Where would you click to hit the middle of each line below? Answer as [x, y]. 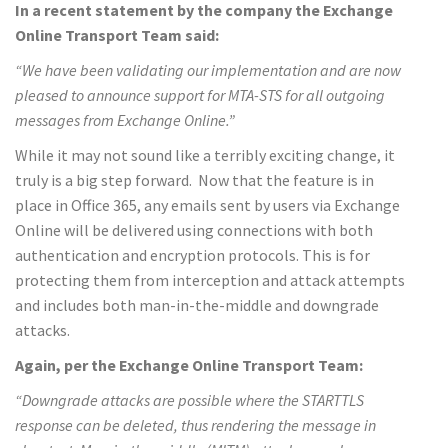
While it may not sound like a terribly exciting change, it [205, 154]
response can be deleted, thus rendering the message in [195, 424]
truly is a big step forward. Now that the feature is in [194, 179]
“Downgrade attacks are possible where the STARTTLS [189, 399]
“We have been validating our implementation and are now [208, 69]
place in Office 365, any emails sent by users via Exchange [207, 204]
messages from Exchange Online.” [125, 119]
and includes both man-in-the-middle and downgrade [197, 304]
